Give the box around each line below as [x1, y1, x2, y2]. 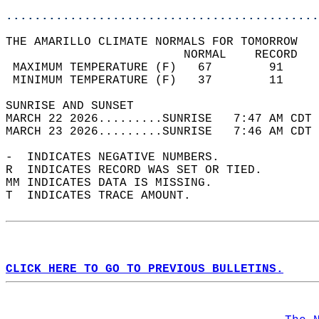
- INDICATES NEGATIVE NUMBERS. [6, 151, 234, 164]
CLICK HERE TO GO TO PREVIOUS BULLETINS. [6, 263, 283, 276]
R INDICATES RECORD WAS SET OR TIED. [6, 164, 276, 177]
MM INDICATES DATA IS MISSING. [6, 177, 226, 189]
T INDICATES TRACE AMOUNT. [6, 189, 205, 202]
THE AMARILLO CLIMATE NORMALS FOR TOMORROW [6, 36, 312, 48]
